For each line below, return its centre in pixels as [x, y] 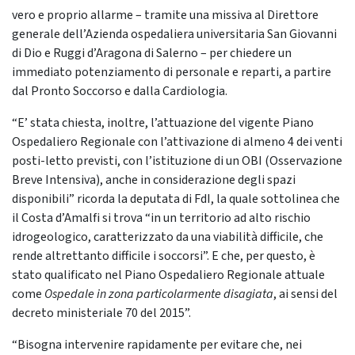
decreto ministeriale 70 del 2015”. [101, 313]
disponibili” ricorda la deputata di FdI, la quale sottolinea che [176, 199]
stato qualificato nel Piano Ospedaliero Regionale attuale [168, 275]
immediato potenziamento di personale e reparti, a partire [172, 73]
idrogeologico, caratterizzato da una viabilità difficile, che [168, 237]
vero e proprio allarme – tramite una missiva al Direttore [165, 15]
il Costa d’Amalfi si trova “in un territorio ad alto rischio [161, 218]
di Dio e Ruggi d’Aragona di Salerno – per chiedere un [152, 53]
